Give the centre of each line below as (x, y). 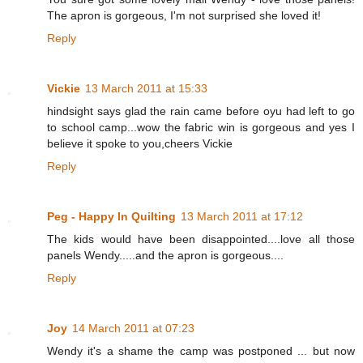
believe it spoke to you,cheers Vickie (140, 144)
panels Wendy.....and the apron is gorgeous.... (165, 256)
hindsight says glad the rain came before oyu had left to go (201, 111)
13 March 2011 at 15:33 (146, 89)
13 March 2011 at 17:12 (242, 217)
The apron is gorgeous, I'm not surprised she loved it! (184, 16)
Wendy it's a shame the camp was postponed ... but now (201, 351)
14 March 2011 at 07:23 (133, 329)
